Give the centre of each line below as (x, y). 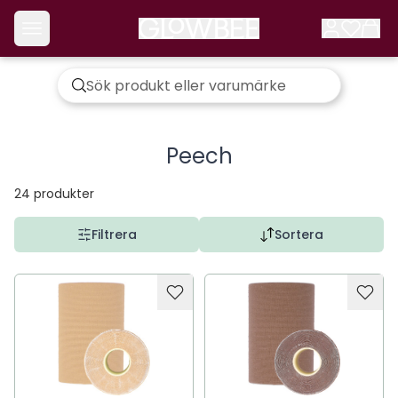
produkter (64, 194)
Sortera (298, 235)
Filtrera (114, 235)
